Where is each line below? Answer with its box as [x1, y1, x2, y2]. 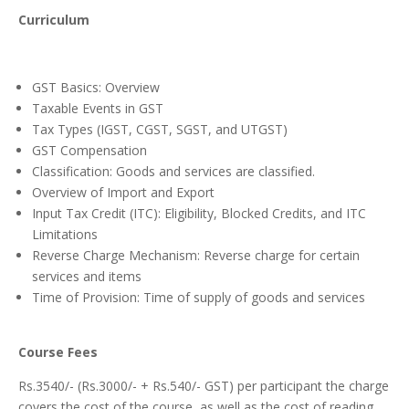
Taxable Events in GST [32, 100, 163, 118]
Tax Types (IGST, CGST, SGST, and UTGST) [32, 121, 288, 139]
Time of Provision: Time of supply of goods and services [32, 288, 365, 307]
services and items [32, 267, 142, 286]
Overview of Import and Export [32, 184, 215, 202]
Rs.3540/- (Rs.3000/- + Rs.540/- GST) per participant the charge [18, 377, 389, 395]
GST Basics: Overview [32, 79, 160, 97]
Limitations [32, 225, 98, 244]
